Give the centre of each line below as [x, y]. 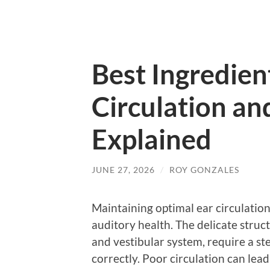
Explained [152, 139]
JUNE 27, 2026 [123, 170]
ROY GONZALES [204, 170]
